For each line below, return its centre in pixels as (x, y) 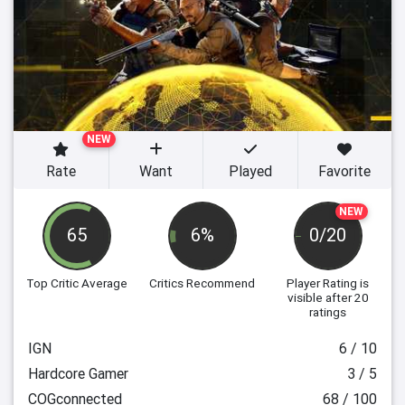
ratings (328, 312)
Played (250, 171)
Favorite (345, 171)
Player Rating (322, 283)
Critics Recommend (202, 283)
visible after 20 (328, 297)
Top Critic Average (77, 283)
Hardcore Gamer (78, 373)
